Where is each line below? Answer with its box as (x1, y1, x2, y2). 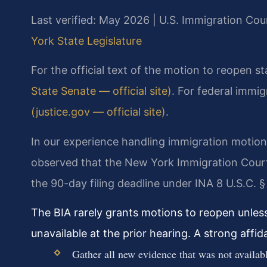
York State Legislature (31, 34, 142, 47)
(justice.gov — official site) (31, 105, 166, 119)
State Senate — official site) (31, 85, 172, 98)
